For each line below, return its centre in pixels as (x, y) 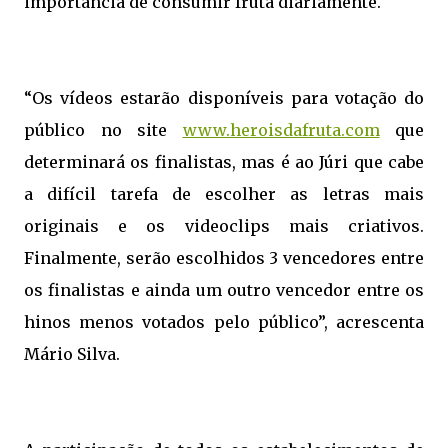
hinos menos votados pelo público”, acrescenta (224, 321)
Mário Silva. (72, 353)
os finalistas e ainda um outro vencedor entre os (224, 289)
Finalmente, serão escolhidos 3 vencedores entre (224, 257)
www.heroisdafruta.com (281, 129)
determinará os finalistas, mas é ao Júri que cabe (224, 161)
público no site (103, 129)
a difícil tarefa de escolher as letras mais (224, 193)
